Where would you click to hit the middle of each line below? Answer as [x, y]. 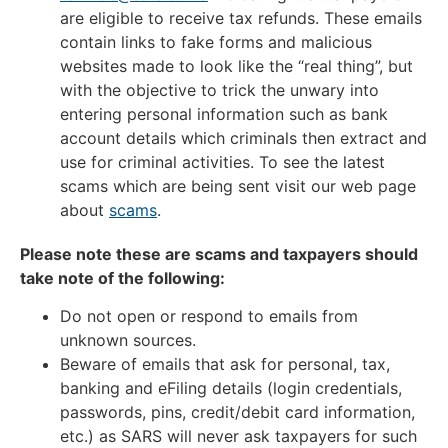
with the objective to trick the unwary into [219, 89]
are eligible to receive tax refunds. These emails [241, 17]
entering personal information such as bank [224, 113]
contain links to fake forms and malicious [216, 41]
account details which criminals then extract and [243, 137]
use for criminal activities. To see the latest [222, 161]
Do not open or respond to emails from [209, 316]
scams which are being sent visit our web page [238, 185]
